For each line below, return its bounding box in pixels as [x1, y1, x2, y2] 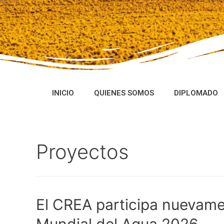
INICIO [51, 88, 74, 97]
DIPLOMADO [173, 88, 218, 97]
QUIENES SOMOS [93, 88, 154, 97]
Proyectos [36, 139, 129, 164]
